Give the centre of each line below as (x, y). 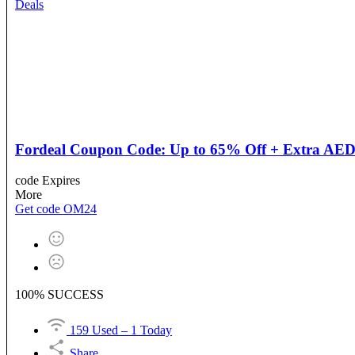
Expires (61, 180)
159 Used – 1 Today (121, 330)
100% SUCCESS (59, 294)
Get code (38, 208)
